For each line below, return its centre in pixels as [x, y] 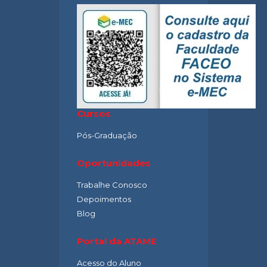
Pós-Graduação [107, 136]
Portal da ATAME [117, 241]
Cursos [94, 114]
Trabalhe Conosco [112, 185]
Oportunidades [114, 163]
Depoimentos [104, 199]
